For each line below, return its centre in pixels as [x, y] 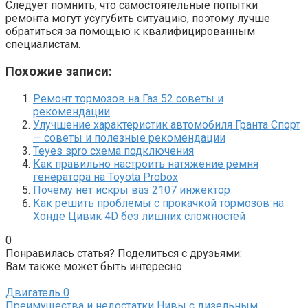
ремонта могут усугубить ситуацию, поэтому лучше [138, 19]
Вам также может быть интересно [94, 266]
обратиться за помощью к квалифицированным [130, 32]
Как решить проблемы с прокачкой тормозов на [158, 203]
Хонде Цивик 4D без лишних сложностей [139, 216]
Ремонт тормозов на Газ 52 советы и [128, 98]
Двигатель [33, 292]
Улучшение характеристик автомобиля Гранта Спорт [167, 124]
